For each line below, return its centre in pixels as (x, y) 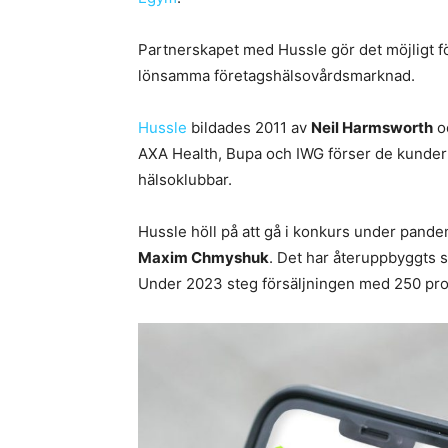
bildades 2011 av (249, 127)
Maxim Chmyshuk (203, 257)
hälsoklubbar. (185, 179)
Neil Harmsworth (372, 127)
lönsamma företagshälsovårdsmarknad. (276, 75)
